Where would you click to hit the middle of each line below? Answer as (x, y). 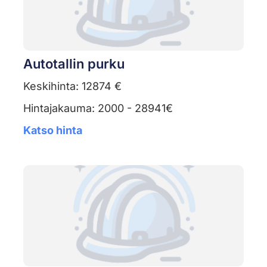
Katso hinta (52, 131)
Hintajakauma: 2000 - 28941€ (98, 108)
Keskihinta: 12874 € (72, 86)
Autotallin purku (74, 64)
